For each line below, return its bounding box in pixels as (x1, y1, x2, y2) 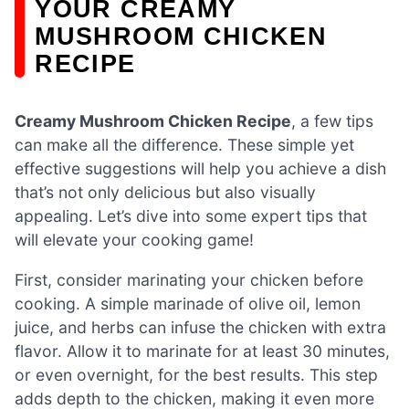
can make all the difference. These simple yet (15, 135, 354, 155)
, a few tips (291, 111, 373, 131)
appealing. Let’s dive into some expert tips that (15, 206, 367, 226)
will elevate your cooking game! (15, 230, 254, 250)
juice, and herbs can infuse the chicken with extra (15, 317, 386, 337)
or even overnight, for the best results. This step (15, 364, 378, 384)
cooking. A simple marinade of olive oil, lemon (15, 293, 361, 313)
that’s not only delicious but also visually (15, 183, 316, 203)
